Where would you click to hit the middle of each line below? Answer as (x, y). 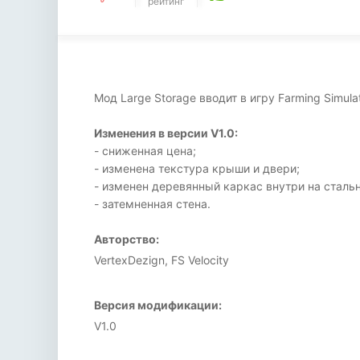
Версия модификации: (158, 305)
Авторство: (127, 239)
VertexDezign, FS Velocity (162, 260)
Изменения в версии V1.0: (166, 133)
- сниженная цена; (145, 151)
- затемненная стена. (152, 204)
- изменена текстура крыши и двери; (197, 168)
